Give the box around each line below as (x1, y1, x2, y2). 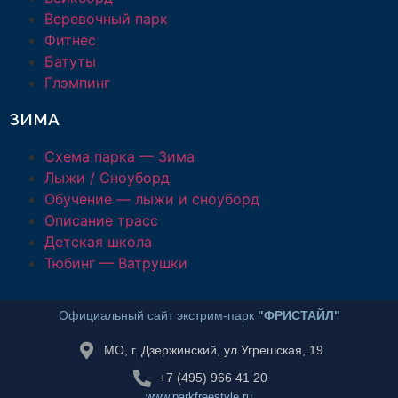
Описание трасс (44, 211, 158, 230)
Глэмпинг (44, 74, 110, 92)
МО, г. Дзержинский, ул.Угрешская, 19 (103, 343, 323, 358)
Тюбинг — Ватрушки (44, 254, 187, 273)
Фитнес (44, 31, 96, 50)
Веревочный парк (44, 10, 168, 28)
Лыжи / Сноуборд (44, 169, 170, 187)
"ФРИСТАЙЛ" (257, 308, 340, 323)
